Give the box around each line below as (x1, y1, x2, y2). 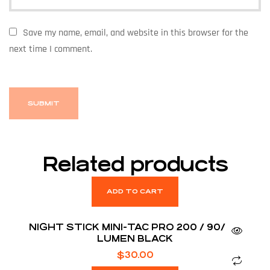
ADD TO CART (107, 187, 163, 196)
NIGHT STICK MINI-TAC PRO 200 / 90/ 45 (29, 222, 241, 233)
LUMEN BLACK (97, 233, 173, 244)
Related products (42, 153, 228, 177)
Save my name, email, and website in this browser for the (23, 27, 249, 40)
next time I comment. (9, 43, 92, 56)
